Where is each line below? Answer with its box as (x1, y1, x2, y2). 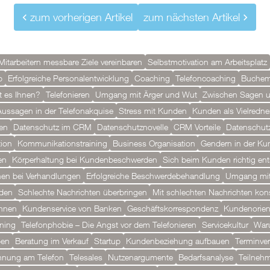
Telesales (69, 252, 102, 262)
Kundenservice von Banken (22, 203, 122, 213)
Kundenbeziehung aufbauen (126, 236, 230, 246)
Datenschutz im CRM (13, 122, 92, 132)
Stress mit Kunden (119, 105, 187, 116)
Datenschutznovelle (97, 122, 168, 132)
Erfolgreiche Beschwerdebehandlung (86, 171, 220, 181)
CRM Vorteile (174, 122, 221, 132)
